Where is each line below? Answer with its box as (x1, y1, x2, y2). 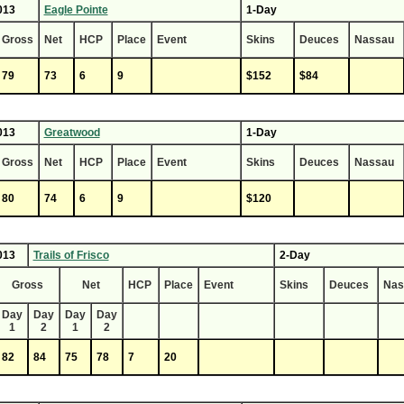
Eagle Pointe (43, 4, 108, 16)
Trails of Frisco (32, 249, 109, 262)
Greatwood (43, 126, 100, 139)
